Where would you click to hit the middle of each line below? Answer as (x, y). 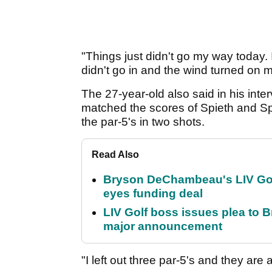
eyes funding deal (153, 193)
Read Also (115, 154)
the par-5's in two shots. (143, 121)
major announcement (163, 226)
